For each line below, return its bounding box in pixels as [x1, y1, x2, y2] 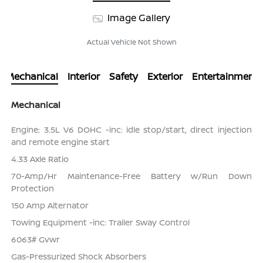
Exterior [147, 70, 183, 83]
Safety [109, 70, 138, 83]
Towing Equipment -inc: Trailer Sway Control [11, 217, 190, 228]
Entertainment [191, 70, 258, 83]
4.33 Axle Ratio [11, 153, 69, 165]
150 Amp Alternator [11, 200, 89, 211]
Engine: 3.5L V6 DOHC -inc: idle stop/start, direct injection [11, 124, 252, 136]
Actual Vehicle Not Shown [86, 37, 177, 48]
